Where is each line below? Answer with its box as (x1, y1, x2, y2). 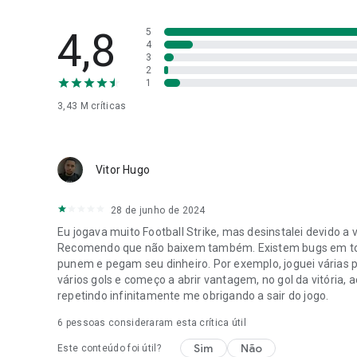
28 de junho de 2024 (111, 204, 206, 216)
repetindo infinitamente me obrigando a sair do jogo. (57, 288, 329, 302)
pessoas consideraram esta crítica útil (63, 316, 247, 328)
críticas (88, 100, 127, 112)
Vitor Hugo (96, 163, 150, 176)
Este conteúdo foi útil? (57, 342, 161, 354)
